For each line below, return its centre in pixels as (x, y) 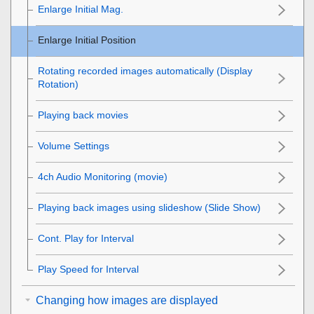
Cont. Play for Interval (86, 238)
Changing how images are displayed (127, 300)
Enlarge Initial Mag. (81, 9)
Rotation (56, 84)
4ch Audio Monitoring (84, 176)
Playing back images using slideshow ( (123, 207)
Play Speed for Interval (88, 269)
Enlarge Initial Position (87, 40)
